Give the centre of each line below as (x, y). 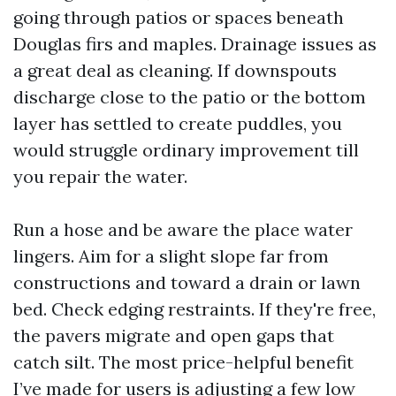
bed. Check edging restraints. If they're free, (194, 309)
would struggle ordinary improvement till (186, 150)
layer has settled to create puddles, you (178, 123)
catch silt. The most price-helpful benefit (183, 362)
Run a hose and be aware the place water (183, 229)
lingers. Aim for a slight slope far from (171, 256)
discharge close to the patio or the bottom (190, 97)
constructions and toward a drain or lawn (187, 282)
